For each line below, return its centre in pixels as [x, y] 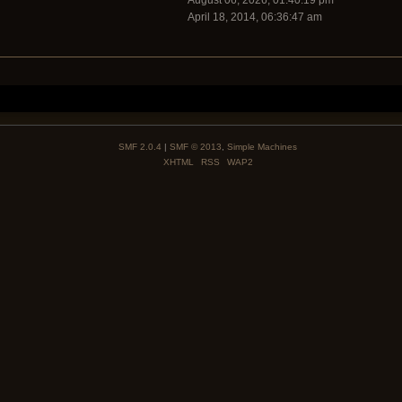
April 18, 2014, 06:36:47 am [254, 17]
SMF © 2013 [196, 147]
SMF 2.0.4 [140, 147]
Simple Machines [262, 147]
